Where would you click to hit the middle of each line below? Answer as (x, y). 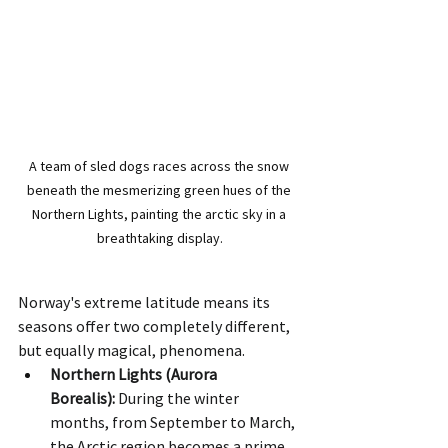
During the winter (178, 398)
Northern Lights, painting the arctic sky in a (160, 214)
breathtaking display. (160, 238)
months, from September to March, (174, 422)
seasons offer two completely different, (155, 326)
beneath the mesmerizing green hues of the (160, 190)
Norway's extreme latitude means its (145, 302)
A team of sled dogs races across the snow (160, 166)
